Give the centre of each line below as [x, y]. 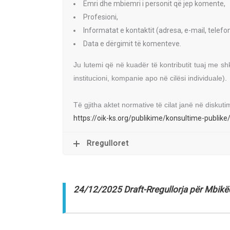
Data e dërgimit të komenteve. [132, 44]
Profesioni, [101, 17]
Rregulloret [108, 143]
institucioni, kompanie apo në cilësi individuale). [150, 78]
